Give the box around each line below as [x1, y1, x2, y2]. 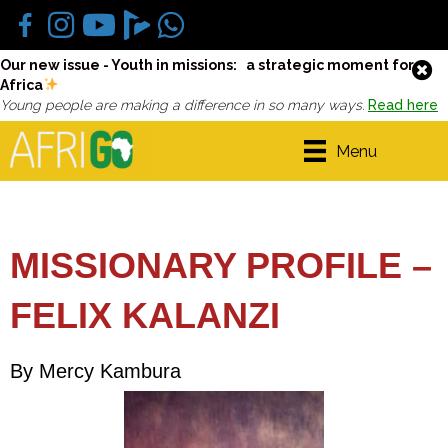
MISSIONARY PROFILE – [10, 245, 432, 287]
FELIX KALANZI [10, 295, 280, 337]
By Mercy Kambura [10, 360, 181, 383]
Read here [368, 97, 438, 113]
